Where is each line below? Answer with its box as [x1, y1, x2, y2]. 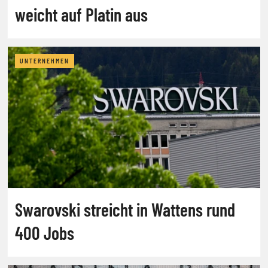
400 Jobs [15, 221, 74, 243]
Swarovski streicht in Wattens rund [15, 198, 235, 220]
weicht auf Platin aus [15, 3, 148, 25]
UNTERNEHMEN [20, 57, 69, 65]
